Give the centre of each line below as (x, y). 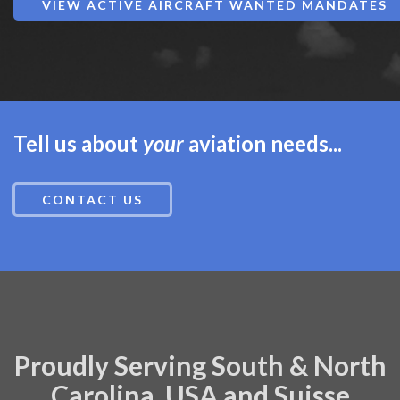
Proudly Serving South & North (200, 365)
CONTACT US (92, 200)
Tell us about (78, 143)
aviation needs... (263, 143)
